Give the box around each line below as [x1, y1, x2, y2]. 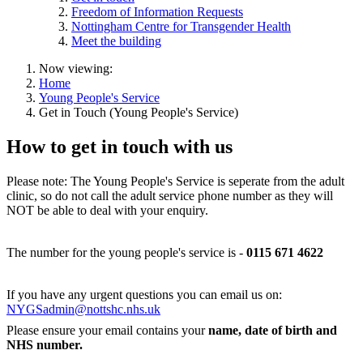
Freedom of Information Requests [71, 4, 243, 19]
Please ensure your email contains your [6, 322, 208, 337]
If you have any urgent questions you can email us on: [6, 287, 285, 301]
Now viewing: [39, 61, 113, 75]
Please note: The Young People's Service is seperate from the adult [6, 173, 344, 188]
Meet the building [71, 33, 161, 48]
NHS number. [6, 337, 86, 352]
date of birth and [245, 322, 337, 337]
